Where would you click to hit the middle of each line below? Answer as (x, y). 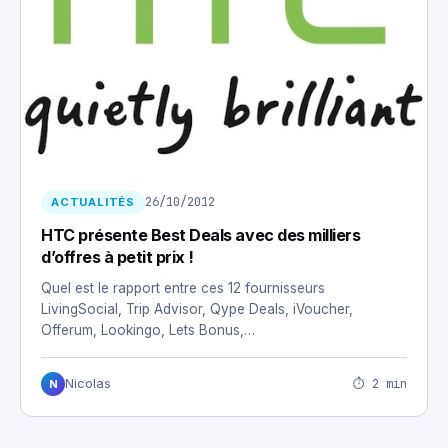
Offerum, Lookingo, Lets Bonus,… (148, 330)
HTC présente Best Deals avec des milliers (201, 235)
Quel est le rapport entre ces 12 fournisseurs (183, 288)
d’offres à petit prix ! (117, 257)
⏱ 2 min (380, 383)
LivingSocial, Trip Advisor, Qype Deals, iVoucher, (197, 309)
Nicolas (88, 384)
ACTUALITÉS (93, 202)
